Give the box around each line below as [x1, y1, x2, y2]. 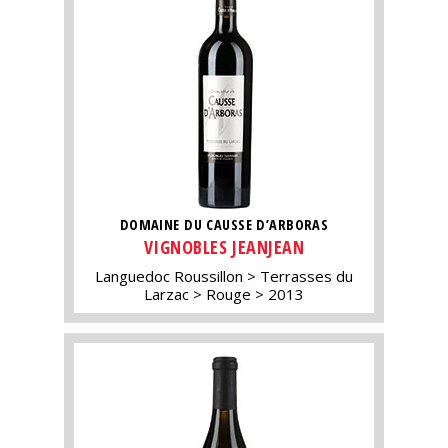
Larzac [144, 283, 189, 304]
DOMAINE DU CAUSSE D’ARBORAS [119, 215, 329, 235]
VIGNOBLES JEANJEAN [143, 234, 305, 259]
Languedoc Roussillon [95, 265, 243, 286]
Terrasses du [260, 265, 353, 286]
